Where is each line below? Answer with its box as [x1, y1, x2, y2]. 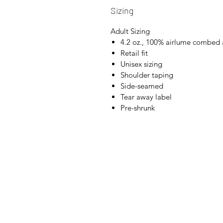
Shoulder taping [120, 70, 173, 80]
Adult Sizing [111, 26, 150, 36]
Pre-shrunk [120, 103, 155, 113]
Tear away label [120, 92, 172, 102]
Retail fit [120, 48, 148, 58]
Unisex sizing [120, 59, 162, 69]
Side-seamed [120, 81, 163, 91]
